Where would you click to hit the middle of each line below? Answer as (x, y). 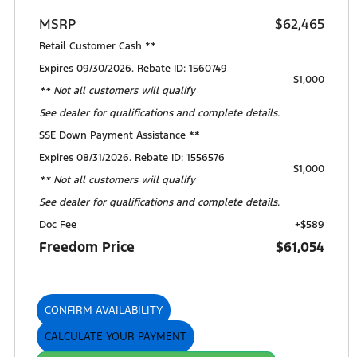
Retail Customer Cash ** (98, 47)
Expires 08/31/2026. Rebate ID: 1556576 (132, 158)
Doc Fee (58, 225)
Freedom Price (87, 247)
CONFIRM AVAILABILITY (104, 311)
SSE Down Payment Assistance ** (120, 136)
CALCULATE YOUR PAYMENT (116, 337)
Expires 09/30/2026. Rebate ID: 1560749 (133, 69)
